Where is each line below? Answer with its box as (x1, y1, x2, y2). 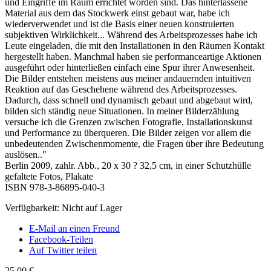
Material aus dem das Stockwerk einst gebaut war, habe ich (5, 7, 230, 18)
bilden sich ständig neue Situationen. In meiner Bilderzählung (5, 105, 239, 116)
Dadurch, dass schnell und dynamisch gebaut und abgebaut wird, (5, 94, 253, 105)
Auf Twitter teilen (29, 244, 97, 255)
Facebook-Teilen (29, 233, 93, 244)
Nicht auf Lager (62, 202, 122, 213)
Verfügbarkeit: (5, 202, 59, 213)
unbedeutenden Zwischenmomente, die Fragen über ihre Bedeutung (5, 138, 264, 149)
